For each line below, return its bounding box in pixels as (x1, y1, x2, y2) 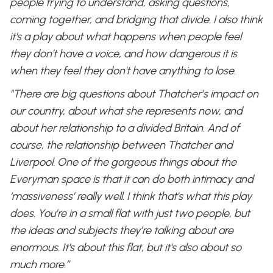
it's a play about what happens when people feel (10, 30, 241, 44)
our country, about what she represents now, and (10, 104, 243, 118)
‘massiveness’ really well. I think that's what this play (10, 190, 252, 204)
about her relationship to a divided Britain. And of (10, 121, 239, 135)
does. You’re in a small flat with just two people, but (10, 207, 250, 221)
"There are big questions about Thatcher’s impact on (10, 87, 258, 101)
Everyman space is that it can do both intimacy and (10, 172, 253, 186)
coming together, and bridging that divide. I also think (10, 13, 263, 27)
